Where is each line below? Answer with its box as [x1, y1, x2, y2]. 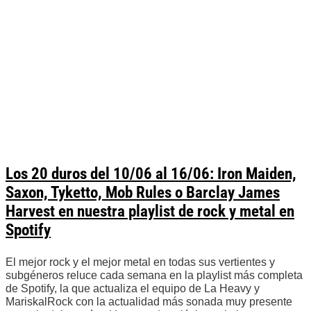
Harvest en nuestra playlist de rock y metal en [6, 202, 294, 221]
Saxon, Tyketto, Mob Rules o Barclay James [6, 183, 280, 203]
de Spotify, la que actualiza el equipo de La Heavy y [6, 283, 260, 295]
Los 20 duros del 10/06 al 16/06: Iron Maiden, [6, 165, 296, 184]
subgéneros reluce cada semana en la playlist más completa [6, 269, 303, 282]
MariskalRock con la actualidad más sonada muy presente [6, 296, 292, 308]
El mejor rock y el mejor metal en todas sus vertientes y [6, 256, 275, 269]
